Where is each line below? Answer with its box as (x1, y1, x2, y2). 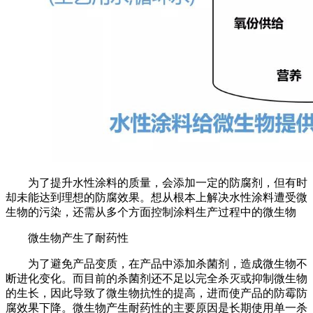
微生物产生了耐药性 (28, 232, 129, 245)
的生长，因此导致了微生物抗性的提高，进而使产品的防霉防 (6, 287, 307, 300)
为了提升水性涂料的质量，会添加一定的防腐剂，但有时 (28, 177, 307, 189)
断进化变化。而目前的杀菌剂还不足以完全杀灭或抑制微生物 (6, 272, 307, 285)
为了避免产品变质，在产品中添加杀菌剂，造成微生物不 (28, 258, 307, 270)
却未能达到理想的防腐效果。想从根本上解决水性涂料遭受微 (6, 191, 307, 204)
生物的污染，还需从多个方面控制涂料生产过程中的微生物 (6, 206, 296, 219)
